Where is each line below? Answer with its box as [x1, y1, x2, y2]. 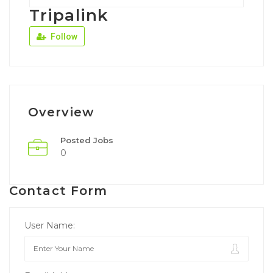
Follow [49, 31, 77, 41]
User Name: [24, 219, 75, 231]
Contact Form [9, 183, 108, 198]
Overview [28, 104, 94, 119]
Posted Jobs [60, 135, 113, 145]
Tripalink [29, 5, 108, 25]
